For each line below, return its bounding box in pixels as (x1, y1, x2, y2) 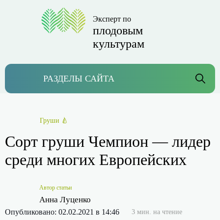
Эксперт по (93, 15, 131, 23)
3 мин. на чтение (132, 208, 182, 216)
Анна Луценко (39, 195, 91, 204)
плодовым (93, 24, 143, 37)
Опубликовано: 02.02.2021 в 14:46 (5, 208, 119, 217)
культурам (93, 37, 144, 50)
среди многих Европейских (5, 151, 187, 168)
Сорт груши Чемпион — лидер (5, 133, 211, 150)
